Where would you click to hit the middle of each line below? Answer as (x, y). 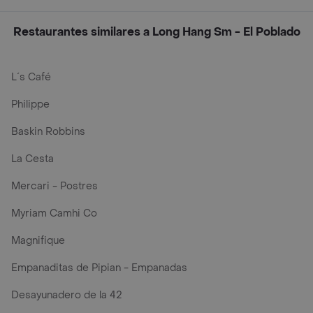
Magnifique (38, 241)
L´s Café (31, 77)
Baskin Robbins (48, 132)
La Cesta (32, 159)
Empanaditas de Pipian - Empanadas (99, 268)
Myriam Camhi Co (54, 213)
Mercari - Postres (54, 186)
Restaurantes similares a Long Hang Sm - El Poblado (156, 32)
